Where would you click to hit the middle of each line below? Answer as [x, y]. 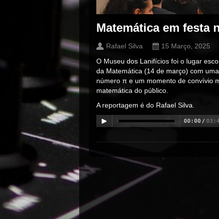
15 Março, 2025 [186, 46]
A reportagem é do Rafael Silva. [145, 105]
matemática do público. [132, 90]
